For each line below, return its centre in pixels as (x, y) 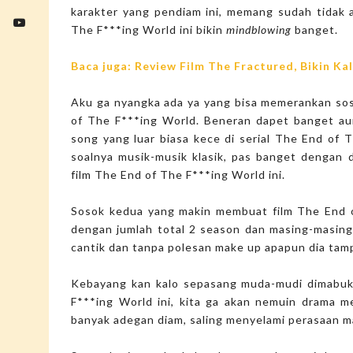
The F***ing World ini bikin (149, 30)
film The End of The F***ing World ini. (178, 175)
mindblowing (259, 30)
